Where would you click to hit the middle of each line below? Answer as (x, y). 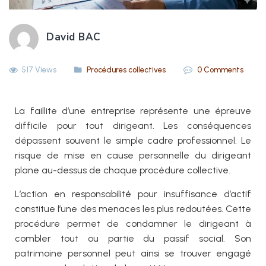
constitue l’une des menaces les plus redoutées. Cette (133, 209)
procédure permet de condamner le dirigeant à (133, 224)
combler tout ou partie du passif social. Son (133, 239)
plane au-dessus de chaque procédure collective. (123, 170)
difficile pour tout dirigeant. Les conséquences (133, 126)
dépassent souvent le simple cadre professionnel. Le (133, 141)
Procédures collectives (126, 70)
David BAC (73, 37)
